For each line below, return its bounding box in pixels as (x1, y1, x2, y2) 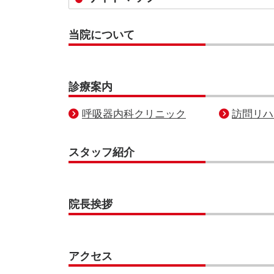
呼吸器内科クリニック (81, 106, 186, 121)
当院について (68, 26, 135, 43)
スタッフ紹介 (68, 144, 135, 160)
